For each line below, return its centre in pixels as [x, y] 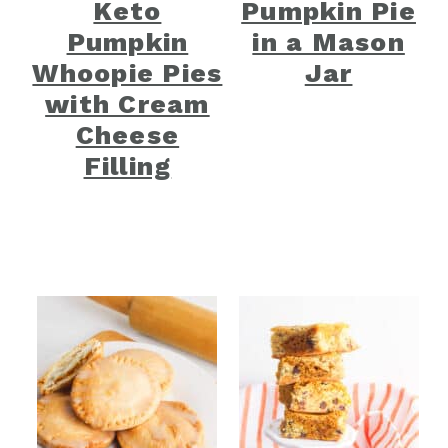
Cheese [127, 135]
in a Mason [328, 42]
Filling [127, 166]
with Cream [127, 104]
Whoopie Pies [127, 73]
